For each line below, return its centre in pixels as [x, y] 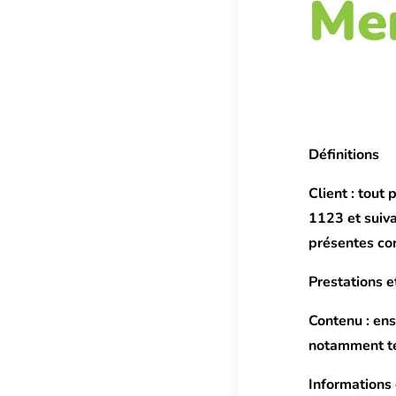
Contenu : [339, 321]
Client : [332, 194]
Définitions [344, 155]
